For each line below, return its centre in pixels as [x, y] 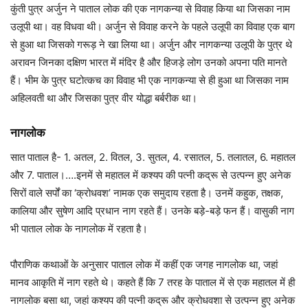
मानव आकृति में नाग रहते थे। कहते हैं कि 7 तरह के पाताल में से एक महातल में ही [153, 283]
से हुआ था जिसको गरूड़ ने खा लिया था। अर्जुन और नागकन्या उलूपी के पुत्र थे [151, 45]
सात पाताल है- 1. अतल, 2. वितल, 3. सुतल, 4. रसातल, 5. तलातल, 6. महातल [153, 157]
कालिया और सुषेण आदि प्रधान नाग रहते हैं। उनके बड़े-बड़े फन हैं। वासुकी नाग [152, 211]
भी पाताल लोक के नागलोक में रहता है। [79, 229]
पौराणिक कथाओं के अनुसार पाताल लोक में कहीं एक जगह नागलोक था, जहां [144, 265]
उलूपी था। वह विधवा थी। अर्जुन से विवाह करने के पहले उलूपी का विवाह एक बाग [153, 27]
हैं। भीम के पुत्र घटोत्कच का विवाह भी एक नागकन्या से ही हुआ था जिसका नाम [150, 80]
